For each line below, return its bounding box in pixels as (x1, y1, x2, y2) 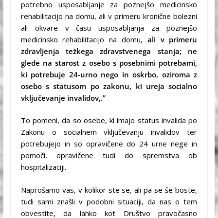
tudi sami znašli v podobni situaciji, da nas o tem (20, 196, 198, 206)
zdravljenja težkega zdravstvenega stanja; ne (20, 46, 198, 56)
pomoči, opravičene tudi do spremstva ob (20, 150, 198, 161)
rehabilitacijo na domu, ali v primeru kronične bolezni (20, 11, 198, 21)
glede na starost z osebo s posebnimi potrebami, (20, 57, 198, 68)
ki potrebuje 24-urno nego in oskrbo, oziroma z (20, 69, 198, 79)
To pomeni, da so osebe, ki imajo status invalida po (20, 115, 198, 126)
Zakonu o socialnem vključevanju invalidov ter (20, 127, 198, 137)
